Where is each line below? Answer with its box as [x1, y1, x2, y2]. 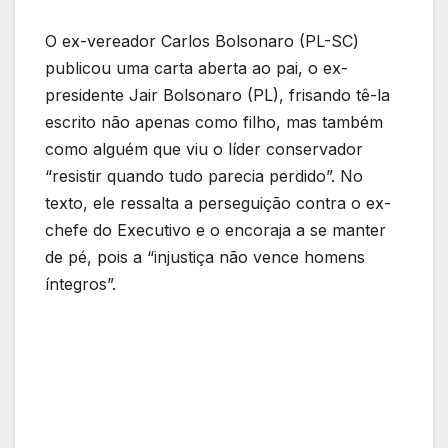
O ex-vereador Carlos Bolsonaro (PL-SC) [45, 30, 359, 51]
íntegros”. [45, 273, 116, 294]
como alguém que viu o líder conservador [45, 138, 363, 159]
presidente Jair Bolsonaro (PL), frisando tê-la [45, 84, 390, 105]
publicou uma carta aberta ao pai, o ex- [45, 57, 348, 78]
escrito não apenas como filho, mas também [45, 111, 383, 132]
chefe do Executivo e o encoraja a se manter [45, 219, 386, 240]
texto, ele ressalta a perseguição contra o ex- [45, 192, 391, 213]
